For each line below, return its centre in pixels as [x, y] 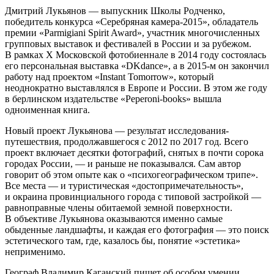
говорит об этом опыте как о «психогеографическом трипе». [131, 174]
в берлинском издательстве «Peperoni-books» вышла [113, 98]
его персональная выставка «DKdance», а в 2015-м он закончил [137, 65]
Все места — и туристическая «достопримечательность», [124, 185]
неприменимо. [35, 251]
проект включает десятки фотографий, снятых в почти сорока [134, 152]
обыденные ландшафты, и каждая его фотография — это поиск [137, 229]
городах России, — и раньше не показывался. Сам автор [123, 163]
